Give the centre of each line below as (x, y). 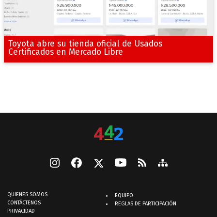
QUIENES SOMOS (27, 194)
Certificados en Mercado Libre (65, 52)
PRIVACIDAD (21, 211)
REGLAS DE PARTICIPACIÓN (146, 203)
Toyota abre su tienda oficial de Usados (85, 44)
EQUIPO (124, 195)
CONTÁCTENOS (24, 202)
